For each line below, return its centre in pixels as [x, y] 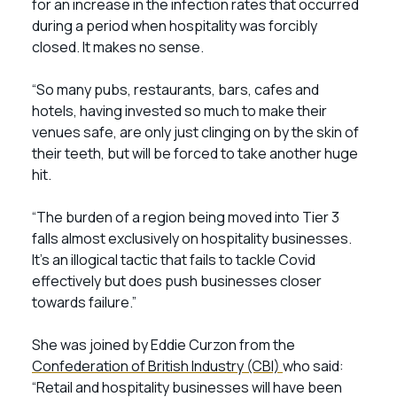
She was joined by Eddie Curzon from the [163, 345]
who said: [313, 366]
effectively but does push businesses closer [177, 281]
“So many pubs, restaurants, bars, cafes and [175, 90]
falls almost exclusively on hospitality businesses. [192, 238]
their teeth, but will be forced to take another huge [195, 153]
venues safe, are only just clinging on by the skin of [195, 132]
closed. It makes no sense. [118, 47]
